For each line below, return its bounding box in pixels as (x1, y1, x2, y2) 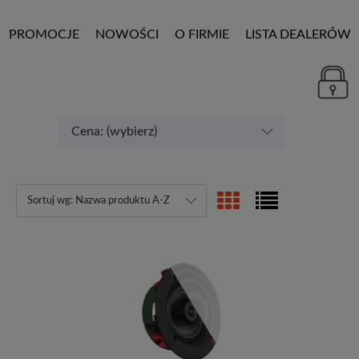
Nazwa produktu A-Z (75, 195, 170, 206)
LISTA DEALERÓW (245, 28, 351, 42)
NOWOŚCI (95, 28, 159, 42)
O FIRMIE (175, 28, 229, 42)
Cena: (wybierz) (71, 124, 157, 138)
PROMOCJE (9, 28, 79, 42)
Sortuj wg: (26, 195, 75, 206)
